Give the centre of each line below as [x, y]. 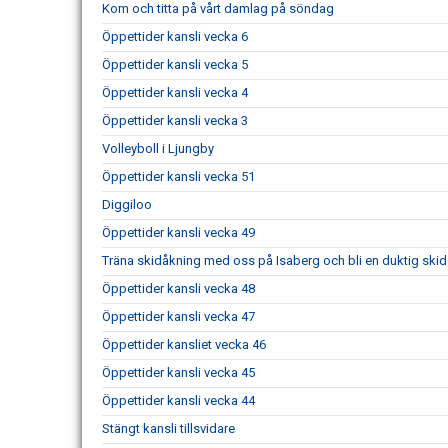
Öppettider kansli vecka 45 [178, 373]
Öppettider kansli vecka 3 [175, 121]
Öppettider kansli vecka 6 [175, 37]
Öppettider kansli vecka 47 [178, 317]
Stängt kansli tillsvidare [168, 429]
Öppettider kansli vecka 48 [178, 289]
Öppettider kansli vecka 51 [178, 177]
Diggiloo [127, 205]
